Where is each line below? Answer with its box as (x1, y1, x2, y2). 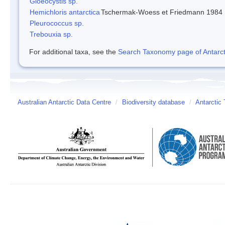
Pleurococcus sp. (30, 19, 84, 27)
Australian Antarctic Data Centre (18, 98, 111, 106)
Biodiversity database (122, 98, 185, 106)
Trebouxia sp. (30, 30, 73, 38)
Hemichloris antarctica (30, 8, 100, 16)
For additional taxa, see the (29, 47, 118, 56)
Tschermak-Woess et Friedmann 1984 (101, 8, 222, 16)
